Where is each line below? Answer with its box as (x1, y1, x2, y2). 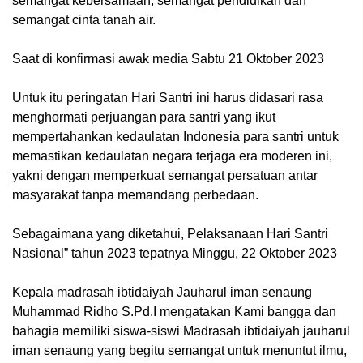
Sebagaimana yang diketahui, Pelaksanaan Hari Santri (12, 227, 328, 241)
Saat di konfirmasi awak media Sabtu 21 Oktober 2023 (12, 52, 324, 66)
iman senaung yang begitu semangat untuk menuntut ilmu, (12, 344, 347, 358)
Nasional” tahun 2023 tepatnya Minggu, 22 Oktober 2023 (12, 246, 337, 261)
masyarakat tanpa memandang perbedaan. (12, 188, 258, 203)
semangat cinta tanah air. (12, 13, 156, 28)
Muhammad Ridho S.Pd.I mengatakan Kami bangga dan (12, 305, 336, 319)
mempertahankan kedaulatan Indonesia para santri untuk (12, 130, 339, 144)
